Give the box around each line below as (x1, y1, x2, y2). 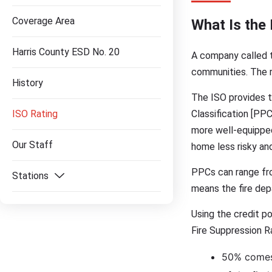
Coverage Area (12, 15, 75, 27)
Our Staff (12, 139, 53, 151)
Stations (12, 170, 49, 182)
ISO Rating (12, 108, 58, 120)
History (12, 77, 43, 89)
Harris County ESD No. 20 (12, 46, 120, 58)
